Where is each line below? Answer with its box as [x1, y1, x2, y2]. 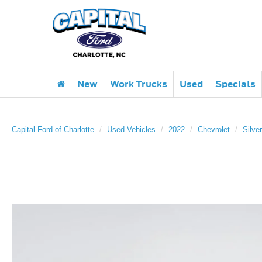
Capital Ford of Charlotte [12, 125, 94, 134]
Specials [215, 78, 256, 90]
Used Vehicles [107, 125, 156, 134]
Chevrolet [198, 125, 230, 134]
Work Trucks [110, 78, 167, 90]
